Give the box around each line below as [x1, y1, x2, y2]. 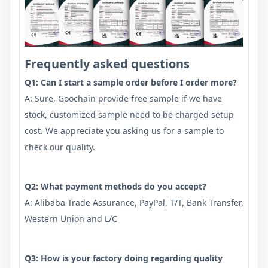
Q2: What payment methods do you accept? [25, 180, 206, 192]
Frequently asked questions [25, 55, 190, 72]
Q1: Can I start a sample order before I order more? [25, 76, 237, 88]
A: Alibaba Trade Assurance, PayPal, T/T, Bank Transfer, [25, 196, 243, 208]
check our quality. [25, 141, 95, 153]
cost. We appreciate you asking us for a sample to [25, 124, 224, 136]
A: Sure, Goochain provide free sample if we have [25, 92, 222, 104]
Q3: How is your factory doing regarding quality [25, 252, 223, 264]
